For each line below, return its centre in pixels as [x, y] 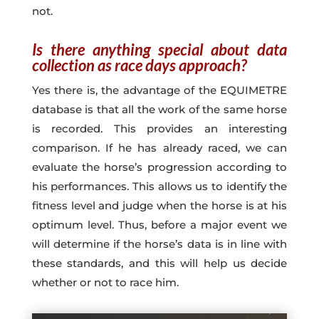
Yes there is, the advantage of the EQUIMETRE [159, 90]
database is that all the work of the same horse [159, 109]
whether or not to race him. [105, 282]
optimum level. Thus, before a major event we [159, 224]
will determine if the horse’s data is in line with [159, 244]
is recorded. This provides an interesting [159, 128]
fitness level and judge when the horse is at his [159, 205]
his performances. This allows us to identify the [159, 186]
